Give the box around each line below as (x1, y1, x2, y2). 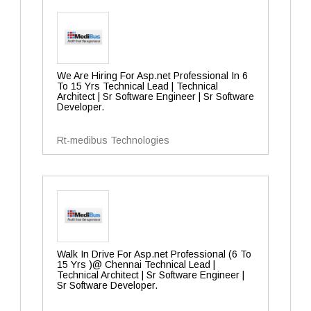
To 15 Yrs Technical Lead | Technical (57, 81, 218, 92)
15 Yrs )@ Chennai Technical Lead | (57, 259, 215, 270)
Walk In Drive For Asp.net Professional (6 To (57, 249, 251, 260)
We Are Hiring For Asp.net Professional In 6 (57, 70, 248, 81)
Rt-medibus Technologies (57, 135, 169, 146)
